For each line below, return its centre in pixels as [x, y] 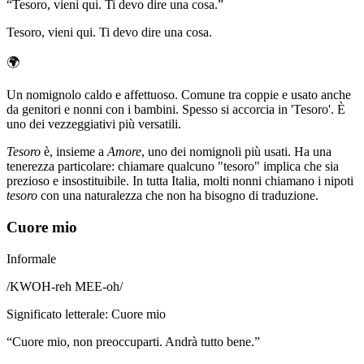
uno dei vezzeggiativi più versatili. [94, 124]
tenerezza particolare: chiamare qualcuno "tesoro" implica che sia [173, 167]
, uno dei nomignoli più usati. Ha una [236, 152]
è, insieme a [74, 152]
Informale [31, 258]
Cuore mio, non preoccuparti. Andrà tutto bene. [133, 341]
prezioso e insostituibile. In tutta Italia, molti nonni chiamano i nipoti [180, 181]
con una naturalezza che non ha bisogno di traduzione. [178, 196]
